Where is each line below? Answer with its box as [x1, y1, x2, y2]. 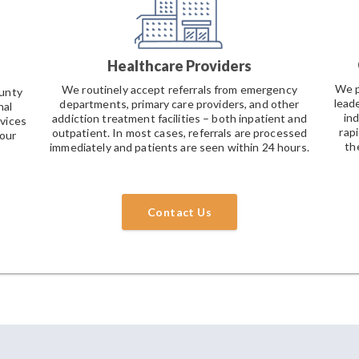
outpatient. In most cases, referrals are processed [51, 126, 308, 140]
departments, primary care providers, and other [59, 97, 300, 111]
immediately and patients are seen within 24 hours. [50, 140, 309, 155]
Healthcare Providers [107, 57, 252, 75]
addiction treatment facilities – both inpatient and [52, 111, 307, 126]
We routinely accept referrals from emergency [62, 83, 297, 97]
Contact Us [147, 205, 212, 220]
